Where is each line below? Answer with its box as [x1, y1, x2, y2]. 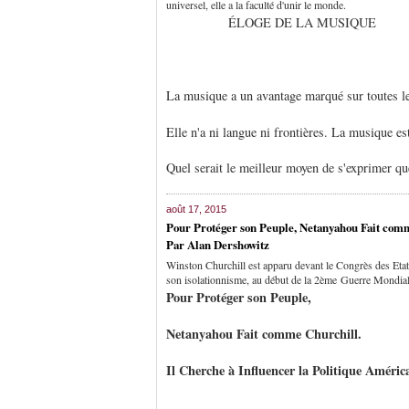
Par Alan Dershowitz [166, 236, 269, 254]
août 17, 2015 [166, 204, 226, 215]
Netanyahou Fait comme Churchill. [166, 324, 362, 344]
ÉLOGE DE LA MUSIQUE [166, 14, 376, 32]
